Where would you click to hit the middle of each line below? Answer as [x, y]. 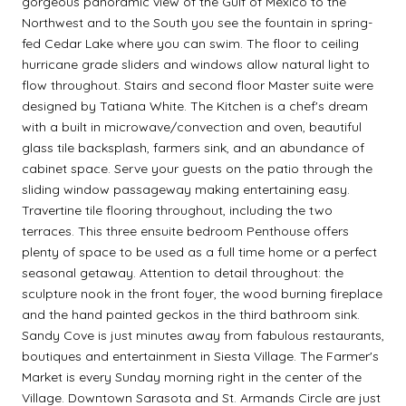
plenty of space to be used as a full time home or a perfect [199, 251]
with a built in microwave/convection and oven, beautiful [192, 126]
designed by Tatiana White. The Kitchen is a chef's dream [195, 106]
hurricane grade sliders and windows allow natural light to [196, 64]
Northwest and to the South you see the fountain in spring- [197, 22]
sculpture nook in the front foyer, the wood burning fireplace [202, 293]
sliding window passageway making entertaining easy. [186, 189]
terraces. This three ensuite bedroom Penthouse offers [185, 231]
